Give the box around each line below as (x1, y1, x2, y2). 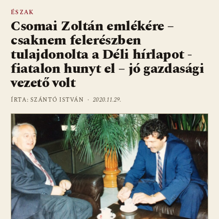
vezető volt (11, 72, 76, 93)
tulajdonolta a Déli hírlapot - (11, 44, 192, 65)
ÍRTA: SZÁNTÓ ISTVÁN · (11, 95, 93, 105)
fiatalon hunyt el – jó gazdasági (11, 58, 204, 79)
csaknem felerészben (11, 29, 142, 51)
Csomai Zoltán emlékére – (11, 15, 174, 37)
